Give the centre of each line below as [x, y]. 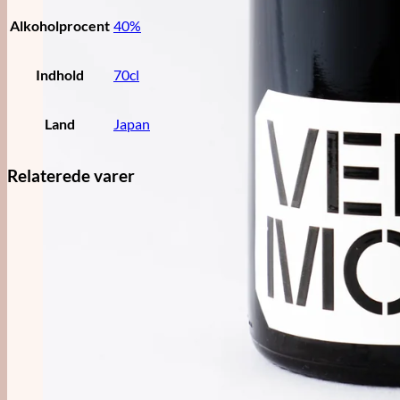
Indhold [60, 75]
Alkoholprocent [60, 26]
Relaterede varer [71, 175]
